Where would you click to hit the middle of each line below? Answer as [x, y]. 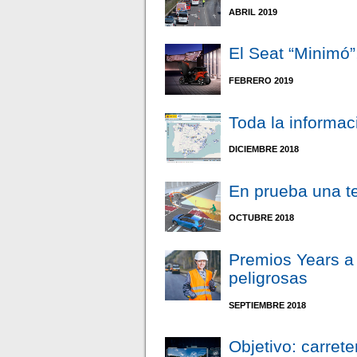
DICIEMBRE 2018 [264, 149]
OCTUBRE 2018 [262, 218]
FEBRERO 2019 [261, 81]
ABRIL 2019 [253, 12]
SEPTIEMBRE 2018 [268, 305]
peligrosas [269, 278]
